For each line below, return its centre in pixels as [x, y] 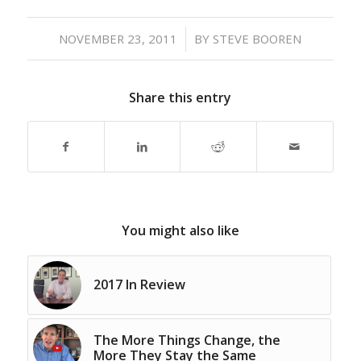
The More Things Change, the [187, 340]
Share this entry [180, 98]
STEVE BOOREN [257, 39]
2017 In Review [139, 284]
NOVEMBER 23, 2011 [118, 39]
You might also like [180, 230]
